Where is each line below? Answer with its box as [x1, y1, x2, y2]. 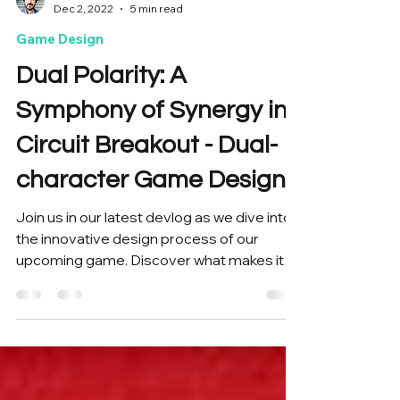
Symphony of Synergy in [16, 178, 287, 204]
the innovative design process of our [16, 310, 259, 328]
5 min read [129, 82, 183, 96]
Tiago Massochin [54, 67, 138, 80]
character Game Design [16, 247, 286, 273]
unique [16, 353, 61, 371]
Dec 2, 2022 [54, 82, 113, 96]
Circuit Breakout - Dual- [16, 212, 278, 238]
